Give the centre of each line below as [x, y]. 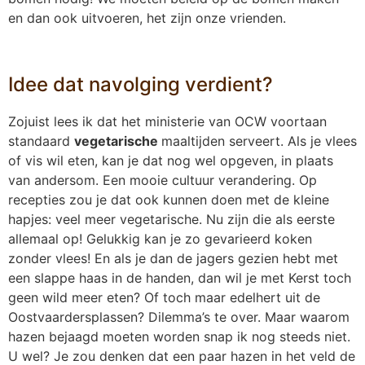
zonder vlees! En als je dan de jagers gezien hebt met [173, 259]
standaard [41, 141]
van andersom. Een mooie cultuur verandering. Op [163, 180]
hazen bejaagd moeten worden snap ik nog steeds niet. [179, 337]
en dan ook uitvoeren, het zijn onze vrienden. [147, 18]
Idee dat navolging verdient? [141, 85]
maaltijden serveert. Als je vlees [259, 141]
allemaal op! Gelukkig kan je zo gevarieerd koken [160, 239]
